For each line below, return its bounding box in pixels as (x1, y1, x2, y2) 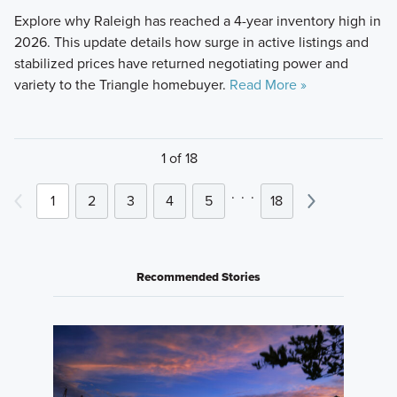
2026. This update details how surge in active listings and (13, 32, 369, 53)
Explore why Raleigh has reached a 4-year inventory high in (13, 11, 381, 32)
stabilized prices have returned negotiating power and (13, 53, 348, 74)
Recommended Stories (136, 268, 261, 286)
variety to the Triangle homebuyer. (13, 74, 230, 96)
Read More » (229, 74, 307, 96)
